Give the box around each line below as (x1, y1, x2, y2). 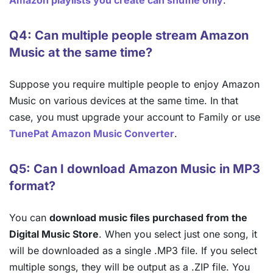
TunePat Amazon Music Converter (9, 127, 174, 140)
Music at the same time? (9, 45, 152, 60)
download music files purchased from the (49, 211, 247, 224)
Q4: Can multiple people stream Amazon (9, 28, 249, 43)
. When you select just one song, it (99, 228, 257, 241)
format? (9, 179, 55, 194)
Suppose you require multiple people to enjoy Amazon (9, 78, 260, 91)
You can (9, 211, 49, 224)
